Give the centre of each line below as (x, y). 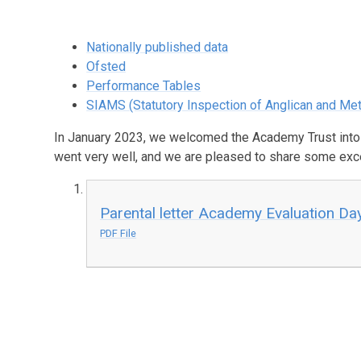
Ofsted (106, 66)
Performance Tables (144, 85)
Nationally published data (158, 47)
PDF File (118, 234)
